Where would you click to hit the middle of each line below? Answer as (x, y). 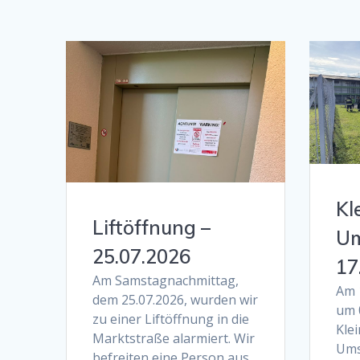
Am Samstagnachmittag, (166, 280)
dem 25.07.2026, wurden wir (176, 299)
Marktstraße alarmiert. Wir (174, 338)
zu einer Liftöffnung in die (171, 319)
